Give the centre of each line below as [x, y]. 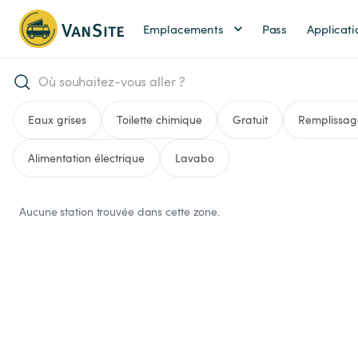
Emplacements [183, 28]
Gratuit [250, 119]
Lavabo [195, 158]
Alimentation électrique [86, 158]
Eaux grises [57, 119]
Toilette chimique [159, 119]
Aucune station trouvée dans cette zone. [120, 211]
